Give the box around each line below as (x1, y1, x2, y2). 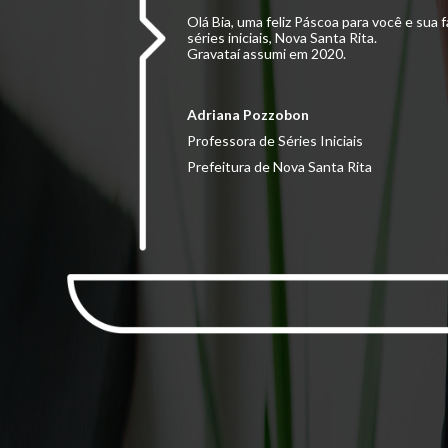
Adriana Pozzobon (187, 106, 309, 124)
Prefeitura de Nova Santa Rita (187, 158, 372, 176)
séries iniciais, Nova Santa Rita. (187, 29, 377, 47)
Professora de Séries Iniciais (187, 132, 363, 150)
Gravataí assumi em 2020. (187, 45, 346, 63)
